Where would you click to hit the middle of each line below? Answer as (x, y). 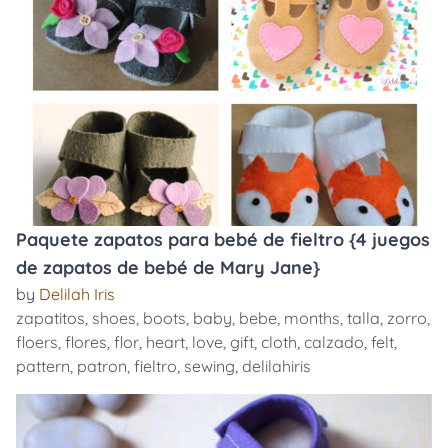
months (312, 318)
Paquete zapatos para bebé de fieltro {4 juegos (223, 239)
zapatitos (50, 318)
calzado (334, 342)
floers (37, 342)
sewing (209, 366)
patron (102, 366)
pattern (43, 366)
